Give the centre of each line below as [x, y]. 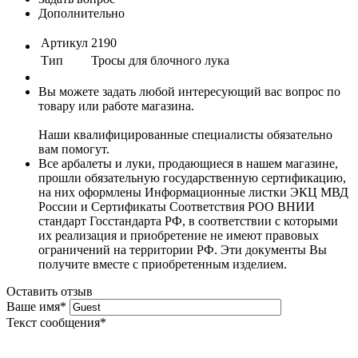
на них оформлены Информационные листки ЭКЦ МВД [193, 192]
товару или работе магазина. [116, 105]
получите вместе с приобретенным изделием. [163, 264]
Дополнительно [82, 13]
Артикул [64, 42]
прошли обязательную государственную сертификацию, [192, 177]
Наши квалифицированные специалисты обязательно [185, 134]
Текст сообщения [53, 322]
